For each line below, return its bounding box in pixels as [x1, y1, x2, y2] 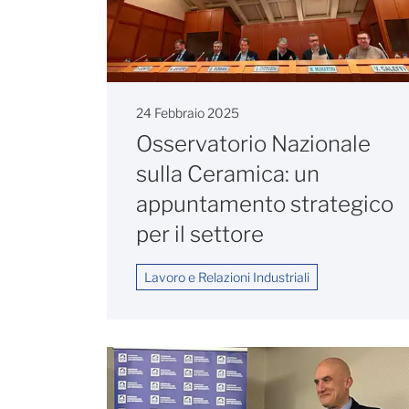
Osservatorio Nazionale [136, 131, 371, 158]
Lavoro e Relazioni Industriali [144, 269, 309, 286]
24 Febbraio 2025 [136, 105, 239, 121]
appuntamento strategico [136, 191, 393, 218]
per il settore [136, 221, 264, 248]
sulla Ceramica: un [136, 161, 320, 188]
